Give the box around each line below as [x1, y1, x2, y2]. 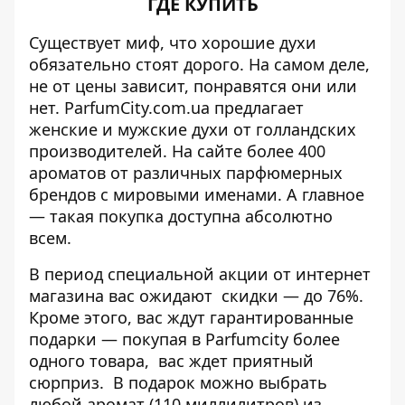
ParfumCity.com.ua [64, 97, 210, 118]
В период [29, 263, 108, 285]
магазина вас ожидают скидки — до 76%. [29, 285, 363, 306]
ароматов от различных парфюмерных [29, 162, 343, 184]
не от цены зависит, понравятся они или [29, 75, 357, 97]
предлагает [210, 97, 304, 118]
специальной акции [108, 263, 268, 285]
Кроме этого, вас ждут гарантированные [29, 306, 353, 328]
